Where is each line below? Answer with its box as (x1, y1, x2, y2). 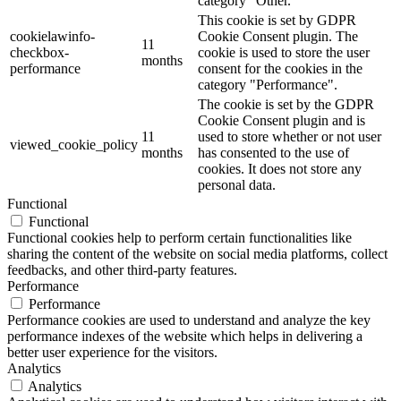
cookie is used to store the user (198, 44, 370, 60)
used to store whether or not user (198, 128, 381, 144)
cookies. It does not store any (198, 160, 362, 176)
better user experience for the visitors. (7, 344, 218, 360)
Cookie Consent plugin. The (198, 28, 358, 44)
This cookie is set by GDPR (198, 12, 356, 28)
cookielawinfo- (10, 28, 95, 44)
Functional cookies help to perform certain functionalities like (7, 229, 352, 245)
